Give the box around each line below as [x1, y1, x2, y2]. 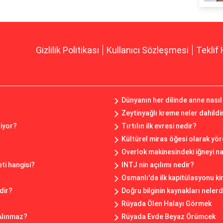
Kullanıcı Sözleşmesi [107, 45, 189, 56]
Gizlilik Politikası [36, 45, 99, 56]
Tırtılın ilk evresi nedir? [121, 122, 197, 130]
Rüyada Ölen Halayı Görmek [121, 200, 212, 208]
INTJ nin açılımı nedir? [121, 161, 194, 169]
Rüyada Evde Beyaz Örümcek [121, 213, 216, 221]
